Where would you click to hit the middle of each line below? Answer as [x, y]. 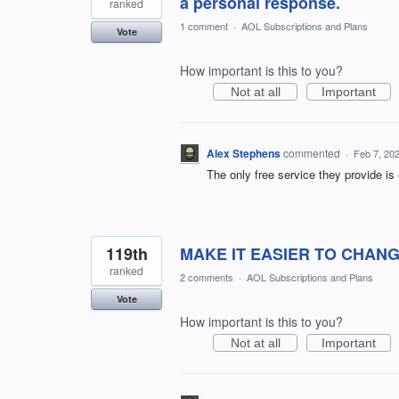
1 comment [204, 26]
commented [313, 153]
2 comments [207, 277]
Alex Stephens [244, 154]
